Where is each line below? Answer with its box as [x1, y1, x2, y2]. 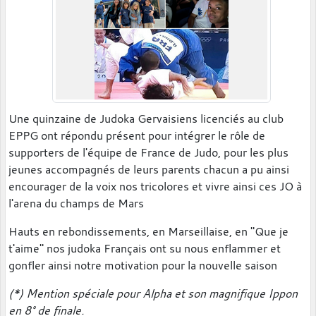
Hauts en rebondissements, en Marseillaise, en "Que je [8, 223, 288, 239]
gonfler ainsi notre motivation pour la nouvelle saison [8, 257, 277, 273]
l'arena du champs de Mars [8, 195, 144, 211]
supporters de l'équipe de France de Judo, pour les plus [8, 144, 288, 160]
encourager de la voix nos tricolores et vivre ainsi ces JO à [8, 178, 302, 194]
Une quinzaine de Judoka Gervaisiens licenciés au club [8, 110, 284, 126]
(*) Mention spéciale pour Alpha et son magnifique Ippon [8, 285, 298, 301]
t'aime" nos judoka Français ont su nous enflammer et [8, 240, 281, 256]
